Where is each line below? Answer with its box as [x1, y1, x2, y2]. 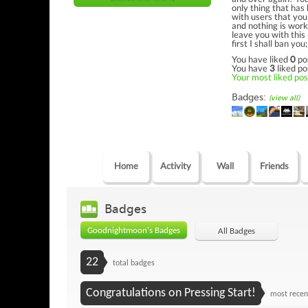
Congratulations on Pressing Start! [86, 286, 256, 300]
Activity [159, 159, 191, 171]
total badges [111, 258, 155, 267]
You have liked [232, 53, 290, 65]
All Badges [218, 226, 255, 236]
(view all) [269, 93, 300, 102]
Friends [260, 159, 289, 171]
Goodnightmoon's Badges [87, 225, 180, 235]
